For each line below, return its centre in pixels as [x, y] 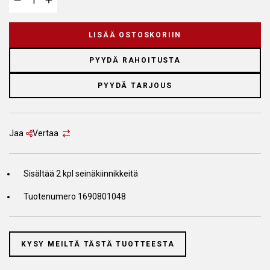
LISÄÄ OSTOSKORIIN [135, 35]
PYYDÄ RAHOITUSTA [135, 61]
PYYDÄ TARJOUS [135, 86]
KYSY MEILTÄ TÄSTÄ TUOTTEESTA [98, 244]
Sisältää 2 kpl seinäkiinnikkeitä [81, 174]
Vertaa [46, 133]
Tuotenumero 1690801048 [75, 197]
